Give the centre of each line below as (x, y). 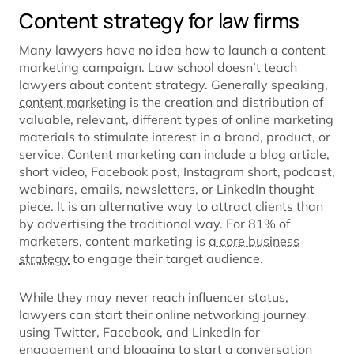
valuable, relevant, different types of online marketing (176, 120)
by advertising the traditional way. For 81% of (154, 224)
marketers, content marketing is (114, 241)
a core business (254, 241)
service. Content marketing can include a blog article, (174, 154)
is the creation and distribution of (225, 102)
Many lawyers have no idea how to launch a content (172, 50)
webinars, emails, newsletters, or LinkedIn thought (167, 189)
